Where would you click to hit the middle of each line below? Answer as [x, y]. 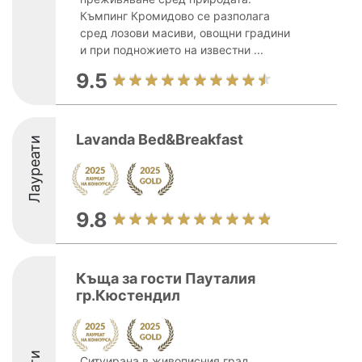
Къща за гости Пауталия [166, 278]
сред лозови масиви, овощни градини [185, 33]
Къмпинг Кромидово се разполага [175, 16]
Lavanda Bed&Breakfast [160, 139]
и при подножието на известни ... [172, 50]
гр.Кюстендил [128, 295]
